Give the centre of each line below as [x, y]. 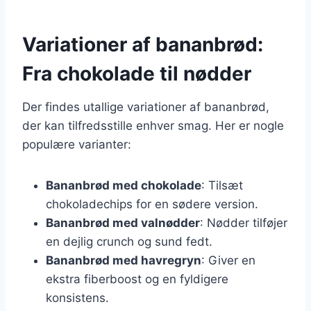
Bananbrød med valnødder [123, 222]
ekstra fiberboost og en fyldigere [137, 279]
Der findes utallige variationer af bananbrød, [146, 107]
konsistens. [77, 297]
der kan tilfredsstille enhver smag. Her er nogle [153, 125]
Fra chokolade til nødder [137, 73]
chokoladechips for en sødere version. [152, 204]
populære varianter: [77, 144]
